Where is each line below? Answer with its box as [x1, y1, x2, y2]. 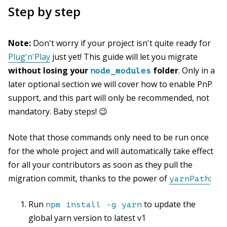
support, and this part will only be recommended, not [8, 92, 209, 103]
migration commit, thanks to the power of [8, 172, 169, 184]
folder [151, 64, 178, 76]
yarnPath [169, 174, 210, 183]
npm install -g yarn [46, 200, 142, 209]
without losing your [8, 64, 90, 76]
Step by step [8, 3, 81, 20]
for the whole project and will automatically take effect [8, 145, 213, 157]
